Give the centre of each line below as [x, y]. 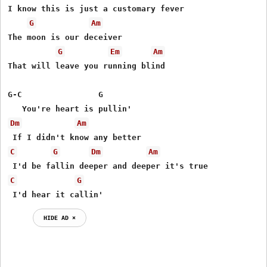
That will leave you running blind [87, 66]
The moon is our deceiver [65, 37]
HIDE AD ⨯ [60, 217]
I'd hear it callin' [56, 194]
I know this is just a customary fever [96, 8]
